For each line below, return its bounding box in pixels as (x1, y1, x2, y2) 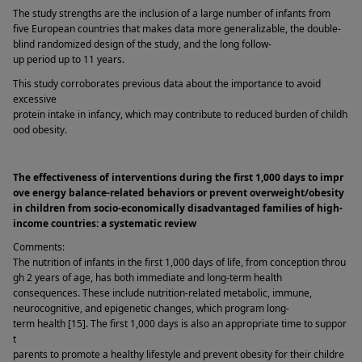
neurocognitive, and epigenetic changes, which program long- (13, 301, 289, 316)
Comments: (13, 240, 65, 255)
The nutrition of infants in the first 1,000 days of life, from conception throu (13, 255, 346, 270)
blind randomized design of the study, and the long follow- (13, 36, 271, 51)
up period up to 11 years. (13, 52, 127, 66)
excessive (13, 91, 57, 106)
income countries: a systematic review (13, 216, 199, 230)
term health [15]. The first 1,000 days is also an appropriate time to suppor (13, 317, 347, 331)
